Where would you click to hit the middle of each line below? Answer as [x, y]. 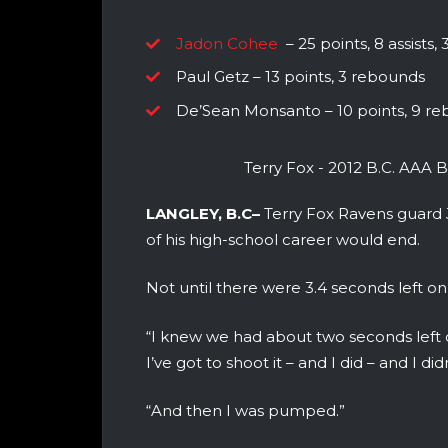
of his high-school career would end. [283, 239]
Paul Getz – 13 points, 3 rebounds [300, 77]
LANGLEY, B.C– [205, 213]
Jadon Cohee [227, 43]
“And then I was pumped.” [245, 411]
